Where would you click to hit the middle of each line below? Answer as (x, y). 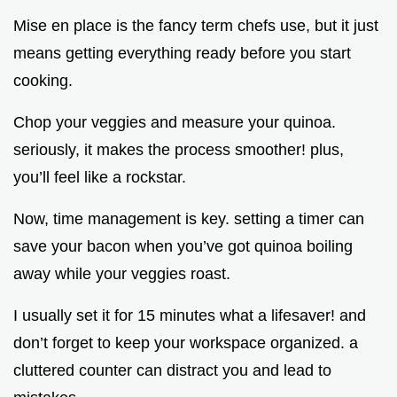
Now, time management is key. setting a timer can (189, 219)
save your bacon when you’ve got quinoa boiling (183, 247)
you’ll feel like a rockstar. (100, 178)
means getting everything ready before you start (182, 54)
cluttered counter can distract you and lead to (172, 371)
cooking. (43, 81)
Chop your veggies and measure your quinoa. (175, 123)
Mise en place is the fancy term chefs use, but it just (196, 26)
